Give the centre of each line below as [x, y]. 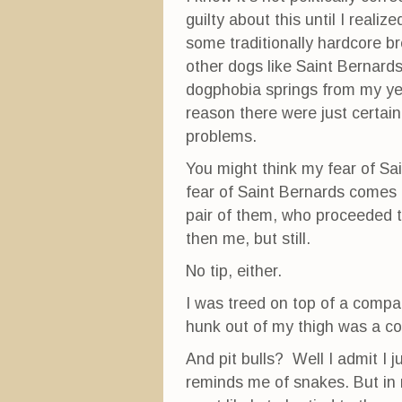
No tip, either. [234, 271]
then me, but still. [248, 239]
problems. [221, 136]
